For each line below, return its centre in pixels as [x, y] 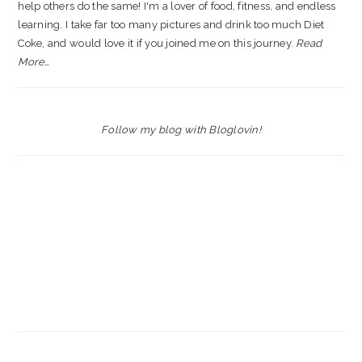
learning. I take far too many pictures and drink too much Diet [171, 25]
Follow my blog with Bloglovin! [181, 130]
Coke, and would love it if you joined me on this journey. [157, 43]
